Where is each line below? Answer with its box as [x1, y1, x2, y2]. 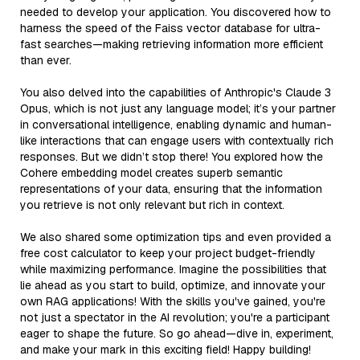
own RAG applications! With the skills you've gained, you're [20, 293, 325, 309]
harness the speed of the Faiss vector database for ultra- [20, 20, 321, 35]
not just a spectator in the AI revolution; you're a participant [20, 309, 329, 325]
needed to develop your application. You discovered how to [20, 4, 331, 19]
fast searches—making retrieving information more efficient [20, 36, 323, 51]
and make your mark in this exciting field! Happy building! [20, 342, 311, 357]
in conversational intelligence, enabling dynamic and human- [20, 117, 332, 132]
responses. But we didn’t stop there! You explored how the [20, 149, 323, 164]
